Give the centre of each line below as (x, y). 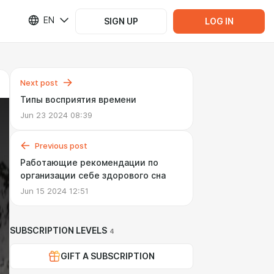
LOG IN (219, 21)
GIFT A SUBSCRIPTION (108, 256)
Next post (39, 83)
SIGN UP (121, 21)
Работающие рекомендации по (89, 163)
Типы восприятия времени (78, 100)
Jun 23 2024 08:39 (56, 115)
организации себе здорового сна (93, 176)
